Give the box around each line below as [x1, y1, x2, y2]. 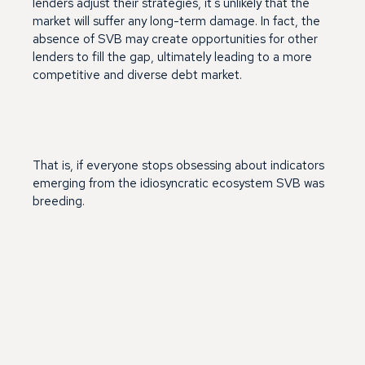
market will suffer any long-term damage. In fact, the [33, 12, 320, 29]
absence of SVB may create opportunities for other [33, 30, 318, 47]
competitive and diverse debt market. [33, 66, 242, 83]
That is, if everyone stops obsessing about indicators [33, 156, 324, 174]
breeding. [33, 192, 85, 209]
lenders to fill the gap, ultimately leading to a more [33, 48, 312, 65]
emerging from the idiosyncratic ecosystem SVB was [33, 174, 324, 191]
